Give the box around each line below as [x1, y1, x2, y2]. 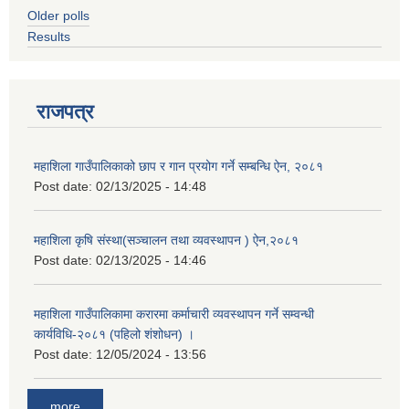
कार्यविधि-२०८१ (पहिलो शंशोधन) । [34, 327, 194, 342]
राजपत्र [37, 100, 94, 124]
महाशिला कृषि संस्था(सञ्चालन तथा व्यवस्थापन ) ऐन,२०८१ [34, 233, 299, 248]
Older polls [27, 8, 89, 24]
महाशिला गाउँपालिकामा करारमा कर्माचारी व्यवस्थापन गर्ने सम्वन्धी [34, 307, 314, 322]
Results [27, 29, 70, 45]
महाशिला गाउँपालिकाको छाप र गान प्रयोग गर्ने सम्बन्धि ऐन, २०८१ [34, 159, 323, 174]
